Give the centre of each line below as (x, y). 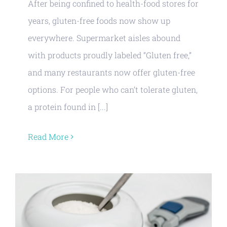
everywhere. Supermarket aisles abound (104, 38)
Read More (48, 137)
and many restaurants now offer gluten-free (111, 72)
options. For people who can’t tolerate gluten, (113, 89)
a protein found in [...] (68, 107)
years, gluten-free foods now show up (99, 21)
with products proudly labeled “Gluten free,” (110, 55)
